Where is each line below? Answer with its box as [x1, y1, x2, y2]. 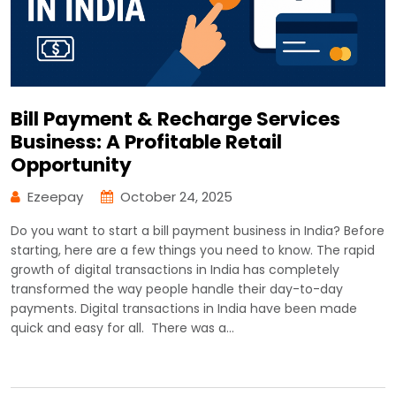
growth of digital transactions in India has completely [11, 261, 339, 279]
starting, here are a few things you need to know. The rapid [11, 241, 375, 260]
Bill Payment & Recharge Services [11, 105, 340, 133]
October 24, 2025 [120, 187, 232, 207]
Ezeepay [27, 187, 83, 207]
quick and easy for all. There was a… [11, 319, 234, 338]
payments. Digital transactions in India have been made [11, 300, 357, 318]
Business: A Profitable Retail [11, 128, 282, 156]
